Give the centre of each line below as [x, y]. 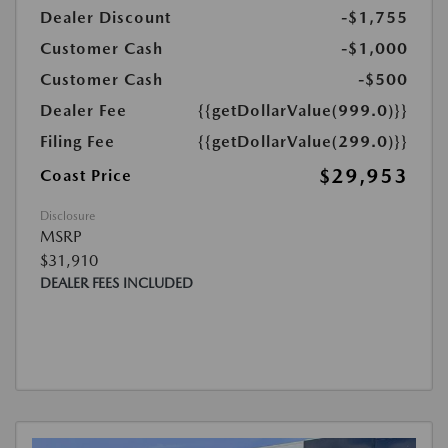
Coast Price [86, 175]
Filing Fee [77, 141]
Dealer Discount [105, 17]
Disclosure [67, 216]
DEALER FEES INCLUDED [116, 283]
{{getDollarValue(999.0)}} [303, 110]
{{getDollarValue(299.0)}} [303, 141]
